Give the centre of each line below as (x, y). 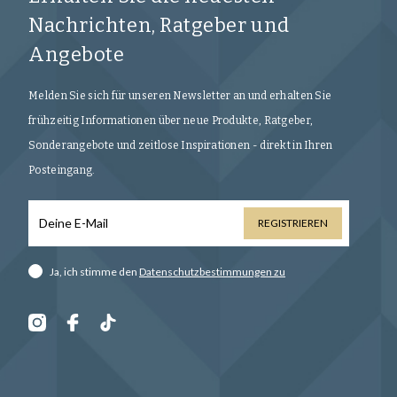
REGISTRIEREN (293, 223)
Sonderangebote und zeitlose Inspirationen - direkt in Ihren (181, 146)
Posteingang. (62, 171)
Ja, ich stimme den (94, 271)
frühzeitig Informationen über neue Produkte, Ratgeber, (171, 121)
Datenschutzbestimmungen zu (212, 271)
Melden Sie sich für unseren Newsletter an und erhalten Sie (180, 96)
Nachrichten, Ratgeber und (159, 26)
